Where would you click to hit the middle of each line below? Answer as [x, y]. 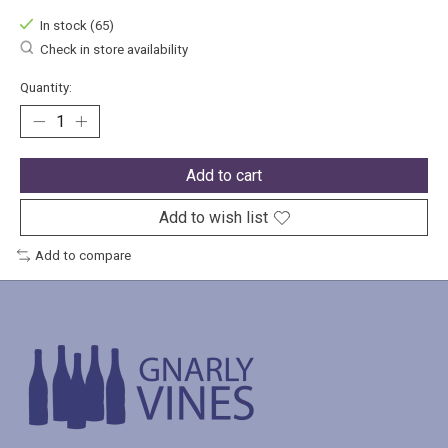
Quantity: [46, 88]
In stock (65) [76, 26]
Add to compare [82, 256]
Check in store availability [113, 49]
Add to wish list [213, 218]
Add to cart [224, 176]
